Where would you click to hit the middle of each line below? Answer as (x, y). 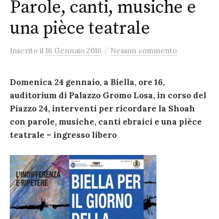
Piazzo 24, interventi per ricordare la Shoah (102, 109)
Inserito (25, 51)
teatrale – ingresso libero (63, 135)
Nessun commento (144, 51)
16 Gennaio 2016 (74, 51)
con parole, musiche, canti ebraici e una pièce (106, 122)
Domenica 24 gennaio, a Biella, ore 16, (87, 82)
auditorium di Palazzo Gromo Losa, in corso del (108, 95)
